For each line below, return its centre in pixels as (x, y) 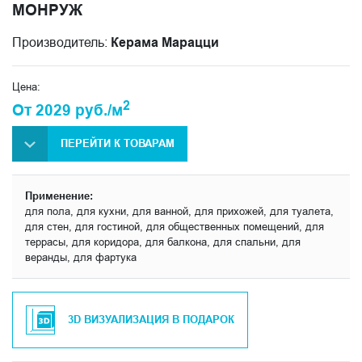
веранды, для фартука (81, 257)
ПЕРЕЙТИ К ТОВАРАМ (118, 143)
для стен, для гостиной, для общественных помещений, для (175, 226)
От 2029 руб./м (67, 109)
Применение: (59, 195)
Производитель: (61, 42)
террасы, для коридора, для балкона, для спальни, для (163, 241)
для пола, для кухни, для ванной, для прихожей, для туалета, (179, 210)
